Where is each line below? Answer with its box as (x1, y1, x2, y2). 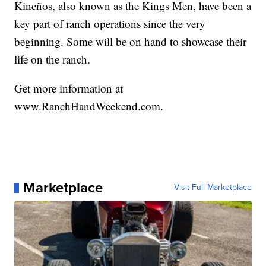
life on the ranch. (14, 52, 91, 67)
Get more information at (14, 81, 123, 96)
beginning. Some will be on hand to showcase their (14, 34, 247, 49)
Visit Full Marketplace (173, 181, 252, 194)
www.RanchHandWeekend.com (14, 99, 161, 114)
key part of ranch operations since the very (14, 16, 206, 31)
